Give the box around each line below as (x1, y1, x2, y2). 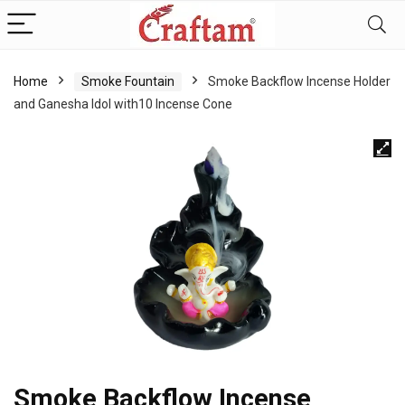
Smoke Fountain (81, 74, 174, 89)
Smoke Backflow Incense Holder (208, 74, 391, 89)
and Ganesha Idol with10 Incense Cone (14, 97, 232, 111)
